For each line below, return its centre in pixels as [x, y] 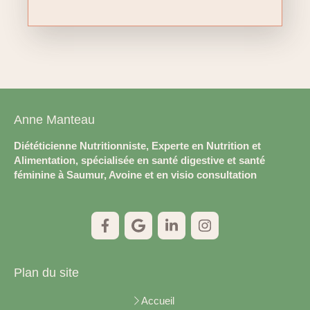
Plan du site [46, 272]
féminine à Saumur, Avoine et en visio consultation [135, 174]
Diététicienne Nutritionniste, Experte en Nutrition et [137, 145]
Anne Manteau [54, 119]
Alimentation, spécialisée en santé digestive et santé [139, 160]
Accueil [157, 300]
